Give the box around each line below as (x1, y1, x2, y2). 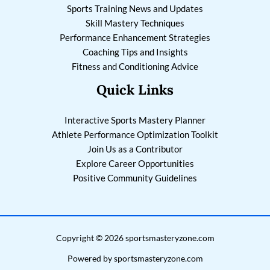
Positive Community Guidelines (73, 172, 197, 183)
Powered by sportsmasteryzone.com (67, 253, 203, 263)
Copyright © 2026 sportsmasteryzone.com (55, 232, 215, 243)
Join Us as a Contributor (87, 143, 183, 154)
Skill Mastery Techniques (86, 17, 184, 28)
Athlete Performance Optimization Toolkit (52, 128, 218, 140)
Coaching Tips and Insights (82, 46, 188, 57)
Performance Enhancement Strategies (60, 31, 210, 43)
